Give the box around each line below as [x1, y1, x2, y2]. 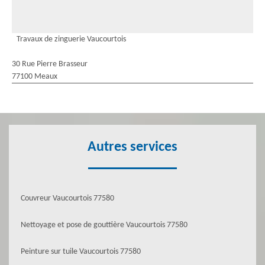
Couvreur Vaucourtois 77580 [21, 194, 114, 203]
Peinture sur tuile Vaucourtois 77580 [21, 247, 141, 256]
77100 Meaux [12, 72, 57, 81]
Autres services [88, 140, 177, 154]
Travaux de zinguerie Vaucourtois [17, 35, 126, 44]
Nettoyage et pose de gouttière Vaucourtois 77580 [21, 221, 188, 230]
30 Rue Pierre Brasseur [12, 60, 88, 69]
